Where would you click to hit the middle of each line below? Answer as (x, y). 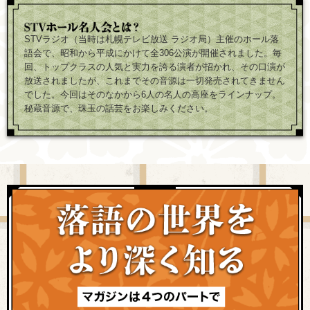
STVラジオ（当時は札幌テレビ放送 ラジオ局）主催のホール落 (152, 39)
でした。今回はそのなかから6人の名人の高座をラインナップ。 (153, 94)
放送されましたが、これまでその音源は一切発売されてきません (155, 80)
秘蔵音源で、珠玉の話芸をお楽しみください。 (119, 108)
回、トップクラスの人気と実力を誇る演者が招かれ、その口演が (155, 66)
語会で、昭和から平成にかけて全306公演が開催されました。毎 (153, 53)
